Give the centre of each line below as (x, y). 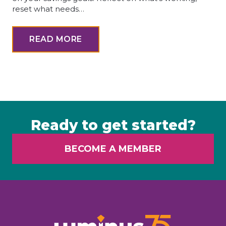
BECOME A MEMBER (113, 149)
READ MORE (56, 39)
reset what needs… (48, 9)
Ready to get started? (113, 125)
